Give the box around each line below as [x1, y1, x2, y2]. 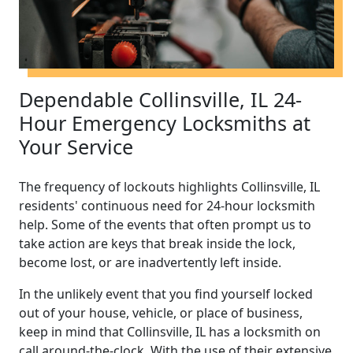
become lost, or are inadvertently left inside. [19, 253, 281, 271]
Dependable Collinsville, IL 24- [19, 85, 302, 113]
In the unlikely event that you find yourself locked [19, 284, 313, 303]
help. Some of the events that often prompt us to [19, 215, 311, 233]
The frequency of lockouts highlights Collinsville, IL [19, 177, 320, 195]
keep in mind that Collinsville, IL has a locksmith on [19, 322, 321, 340]
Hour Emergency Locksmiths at [19, 109, 310, 136]
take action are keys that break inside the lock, [19, 234, 295, 252]
